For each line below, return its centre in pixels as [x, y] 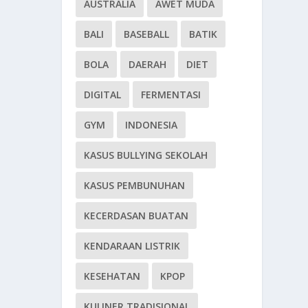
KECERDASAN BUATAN [136, 215]
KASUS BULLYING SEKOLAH [146, 155]
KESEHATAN [112, 276]
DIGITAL [103, 94]
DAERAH [148, 64]
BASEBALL [147, 34]
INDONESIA [152, 124]
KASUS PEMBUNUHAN [135, 185]
